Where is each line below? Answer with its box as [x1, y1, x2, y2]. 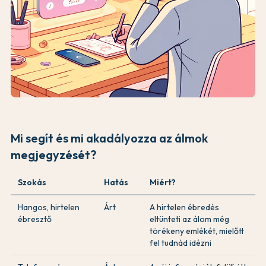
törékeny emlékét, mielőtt [150, 226, 244, 237]
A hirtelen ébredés [150, 202, 219, 213]
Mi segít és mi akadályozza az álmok [11, 131, 208, 146]
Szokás [18, 177, 46, 188]
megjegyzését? [11, 147, 96, 163]
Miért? [150, 177, 176, 188]
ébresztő [18, 214, 52, 225]
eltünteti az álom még [150, 214, 229, 225]
